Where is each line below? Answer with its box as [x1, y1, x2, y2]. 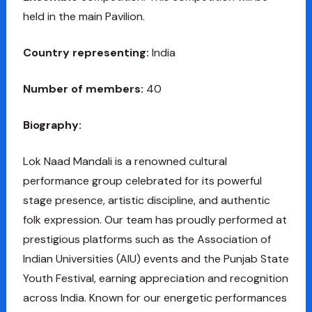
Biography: [22, 117, 81, 132]
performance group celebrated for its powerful [22, 173, 262, 188]
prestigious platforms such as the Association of [22, 231, 271, 247]
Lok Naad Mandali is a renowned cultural [22, 153, 227, 169]
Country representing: [22, 45, 152, 60]
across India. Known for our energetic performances [22, 290, 287, 305]
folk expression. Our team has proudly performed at [22, 212, 287, 227]
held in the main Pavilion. [22, 8, 145, 24]
